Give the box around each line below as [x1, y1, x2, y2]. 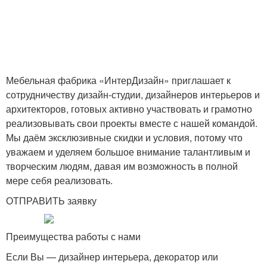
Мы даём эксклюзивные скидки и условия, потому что [6, 131, 243, 144]
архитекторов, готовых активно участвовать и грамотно [6, 102, 252, 116]
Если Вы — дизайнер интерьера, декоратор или [6, 250, 218, 263]
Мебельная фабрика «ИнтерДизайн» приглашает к [6, 73, 231, 87]
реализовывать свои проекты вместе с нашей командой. [6, 116, 257, 130]
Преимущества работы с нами [6, 229, 141, 243]
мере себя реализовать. [6, 173, 113, 187]
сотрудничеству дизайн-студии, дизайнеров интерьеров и [6, 88, 260, 101]
